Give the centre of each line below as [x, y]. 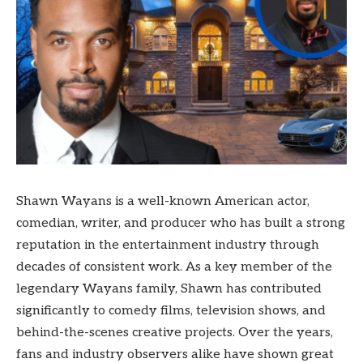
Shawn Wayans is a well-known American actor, [163, 201]
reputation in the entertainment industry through [168, 245]
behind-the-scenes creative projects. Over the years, [175, 332]
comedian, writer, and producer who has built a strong [181, 223]
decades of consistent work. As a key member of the [174, 267]
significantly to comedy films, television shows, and [171, 310]
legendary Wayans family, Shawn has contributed [169, 288]
